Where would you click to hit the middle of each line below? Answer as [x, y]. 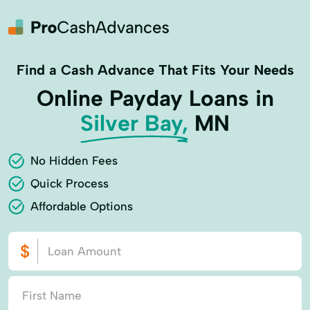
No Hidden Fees [74, 161]
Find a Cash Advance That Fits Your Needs [155, 70]
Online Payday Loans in [155, 98]
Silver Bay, [134, 123]
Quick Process [70, 183]
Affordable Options [82, 206]
